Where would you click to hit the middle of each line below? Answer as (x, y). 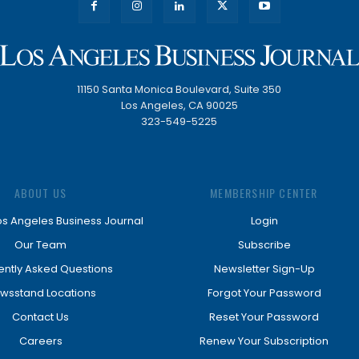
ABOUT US (40, 193)
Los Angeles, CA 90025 (179, 106)
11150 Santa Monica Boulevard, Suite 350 (179, 90)
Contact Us (40, 317)
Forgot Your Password (264, 293)
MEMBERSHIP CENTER (264, 193)
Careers (40, 341)
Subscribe (264, 245)
